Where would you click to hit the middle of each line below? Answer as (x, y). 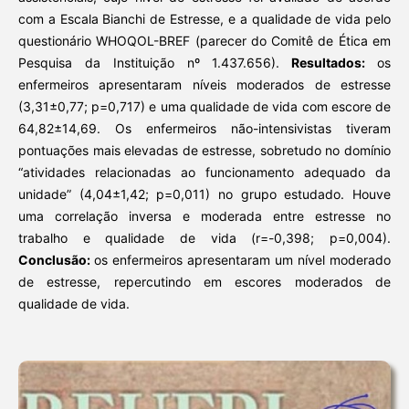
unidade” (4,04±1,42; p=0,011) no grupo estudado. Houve (204, 194)
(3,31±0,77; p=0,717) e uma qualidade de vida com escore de (204, 107)
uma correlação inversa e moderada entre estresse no (204, 216)
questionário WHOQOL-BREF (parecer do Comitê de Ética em (204, 41)
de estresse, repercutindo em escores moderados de (204, 282)
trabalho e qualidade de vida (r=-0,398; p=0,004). (204, 238)
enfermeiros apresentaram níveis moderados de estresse (204, 85)
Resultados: (329, 63)
